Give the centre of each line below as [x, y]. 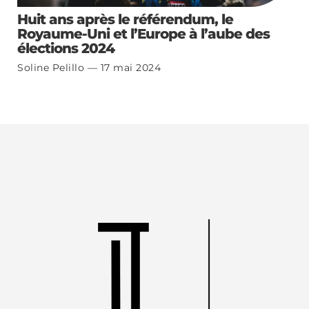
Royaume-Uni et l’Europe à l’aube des [143, 33]
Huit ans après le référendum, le [125, 19]
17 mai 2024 [129, 67]
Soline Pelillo [52, 67]
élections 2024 [66, 48]
